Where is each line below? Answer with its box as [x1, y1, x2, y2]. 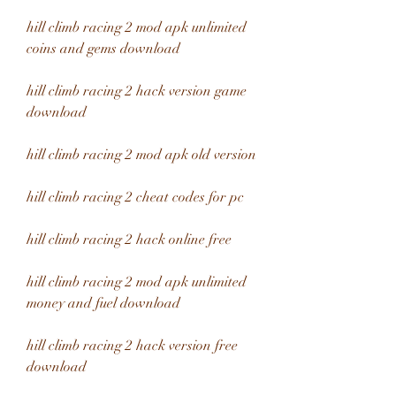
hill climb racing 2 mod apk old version [27, 146, 256, 164]
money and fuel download [27, 294, 180, 312]
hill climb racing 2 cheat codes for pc [27, 188, 244, 206]
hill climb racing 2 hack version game [27, 82, 247, 100]
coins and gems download [27, 40, 180, 57]
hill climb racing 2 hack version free [27, 337, 238, 354]
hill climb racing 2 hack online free [27, 231, 232, 248]
